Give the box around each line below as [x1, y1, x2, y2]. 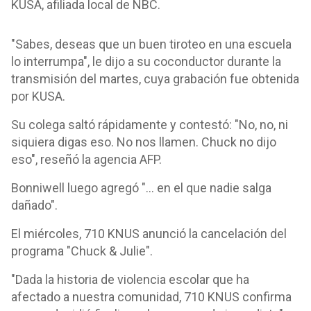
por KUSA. [11, 89, 68, 103]
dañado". [11, 198, 60, 212]
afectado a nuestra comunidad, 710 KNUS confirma [11, 289, 292, 304]
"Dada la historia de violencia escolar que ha [11, 272, 249, 287]
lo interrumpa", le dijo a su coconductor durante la [11, 54, 281, 69]
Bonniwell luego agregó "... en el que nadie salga [11, 180, 271, 195]
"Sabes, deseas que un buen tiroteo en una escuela [11, 37, 292, 51]
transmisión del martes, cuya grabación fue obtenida [11, 72, 299, 86]
